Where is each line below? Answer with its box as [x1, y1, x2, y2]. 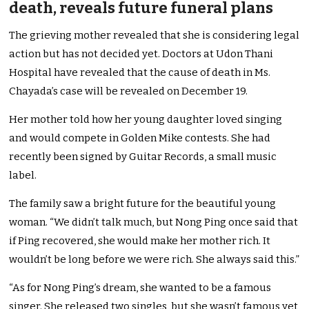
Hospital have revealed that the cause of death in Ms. [9, 66, 271, 79]
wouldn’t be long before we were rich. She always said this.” [9, 253, 300, 266]
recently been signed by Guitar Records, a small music [9, 150, 277, 163]
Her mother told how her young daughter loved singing [9, 113, 283, 126]
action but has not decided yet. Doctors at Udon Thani [9, 48, 274, 61]
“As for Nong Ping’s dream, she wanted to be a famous [9, 281, 272, 295]
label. [9, 169, 37, 182]
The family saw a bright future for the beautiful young [9, 197, 277, 210]
